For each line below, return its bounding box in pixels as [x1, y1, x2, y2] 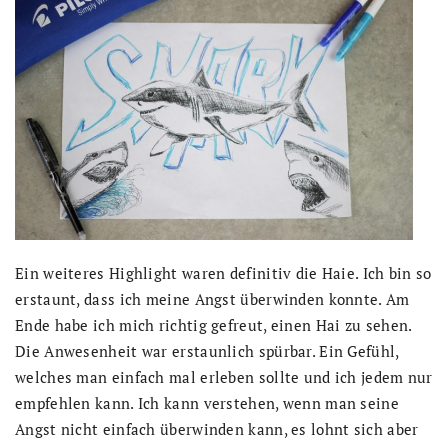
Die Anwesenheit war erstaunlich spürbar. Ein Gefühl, [15, 341, 399, 362]
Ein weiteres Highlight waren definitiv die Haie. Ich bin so [15, 263, 432, 284]
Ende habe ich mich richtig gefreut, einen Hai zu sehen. [15, 315, 412, 336]
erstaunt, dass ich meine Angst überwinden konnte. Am [15, 289, 410, 310]
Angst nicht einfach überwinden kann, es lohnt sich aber [15, 419, 419, 440]
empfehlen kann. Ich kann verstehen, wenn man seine [15, 393, 399, 414]
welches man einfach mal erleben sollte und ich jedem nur [15, 367, 433, 388]
